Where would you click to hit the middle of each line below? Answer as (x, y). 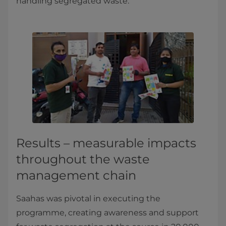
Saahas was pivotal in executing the (88, 199)
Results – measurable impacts (106, 143)
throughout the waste (83, 159)
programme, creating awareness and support (107, 213)
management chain (76, 175)
